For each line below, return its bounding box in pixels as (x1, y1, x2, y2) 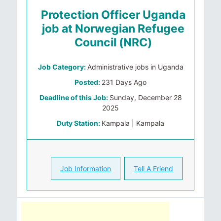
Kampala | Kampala (102, 119, 164, 127)
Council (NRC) (74, 36, 152, 49)
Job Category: (37, 63, 87, 71)
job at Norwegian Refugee (41, 22, 184, 36)
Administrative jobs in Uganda (87, 63, 184, 71)
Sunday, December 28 (109, 93, 182, 102)
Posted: (74, 78, 102, 86)
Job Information (60, 164, 111, 173)
